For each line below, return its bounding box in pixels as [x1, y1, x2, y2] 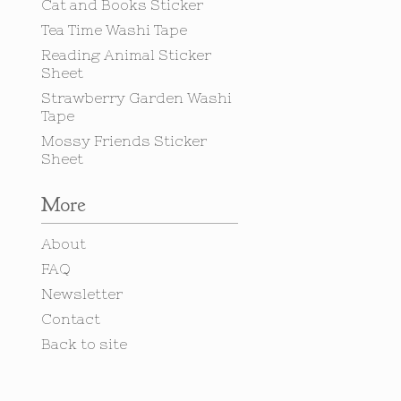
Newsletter [41, 286, 123, 302]
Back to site [41, 336, 127, 352]
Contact [41, 311, 100, 327]
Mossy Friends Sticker [41, 132, 207, 149]
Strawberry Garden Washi [41, 90, 232, 106]
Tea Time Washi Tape [41, 21, 187, 38]
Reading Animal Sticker [41, 47, 211, 63]
